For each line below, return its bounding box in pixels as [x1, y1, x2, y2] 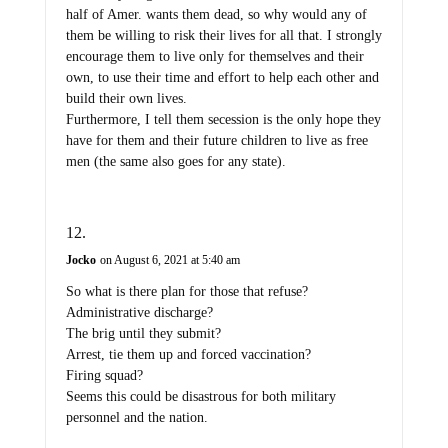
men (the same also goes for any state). [65, 154, 286, 170]
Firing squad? [65, 368, 143, 384]
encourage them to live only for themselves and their [65, 49, 364, 65]
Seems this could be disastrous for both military [65, 389, 336, 405]
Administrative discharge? [65, 305, 213, 321]
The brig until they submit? [65, 326, 221, 342]
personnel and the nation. [65, 410, 208, 426]
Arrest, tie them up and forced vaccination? [65, 347, 311, 363]
